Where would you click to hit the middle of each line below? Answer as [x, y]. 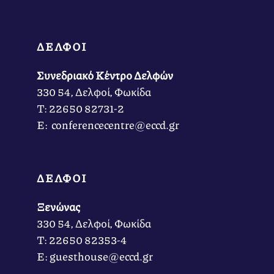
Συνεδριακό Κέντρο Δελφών [105, 76]
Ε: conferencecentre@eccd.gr [108, 125]
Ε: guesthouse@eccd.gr [95, 257]
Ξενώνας [58, 207]
